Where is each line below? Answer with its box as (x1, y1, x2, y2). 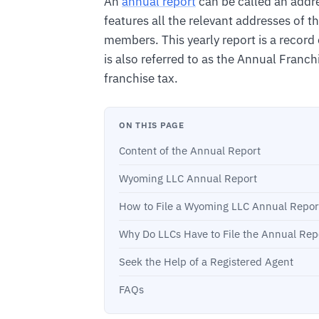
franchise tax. (104, 70, 178, 86)
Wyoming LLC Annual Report (119, 172, 257, 186)
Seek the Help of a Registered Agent (119, 255, 293, 269)
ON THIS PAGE (119, 119, 184, 131)
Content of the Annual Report (119, 144, 261, 158)
